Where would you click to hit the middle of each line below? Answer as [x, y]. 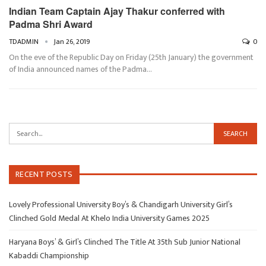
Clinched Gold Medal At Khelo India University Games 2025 [109, 218]
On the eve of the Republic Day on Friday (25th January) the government [131, 57]
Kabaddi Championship [49, 256]
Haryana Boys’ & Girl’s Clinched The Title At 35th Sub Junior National [125, 242]
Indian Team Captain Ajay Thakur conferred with [117, 11]
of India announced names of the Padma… [80, 69]
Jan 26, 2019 [72, 41]
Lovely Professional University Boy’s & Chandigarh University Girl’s [121, 205]
